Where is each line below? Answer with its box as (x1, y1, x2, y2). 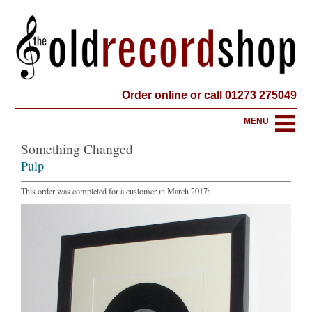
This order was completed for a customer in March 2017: (21, 185, 210, 197)
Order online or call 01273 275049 (121, 88, 297, 101)
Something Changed (21, 139, 134, 159)
